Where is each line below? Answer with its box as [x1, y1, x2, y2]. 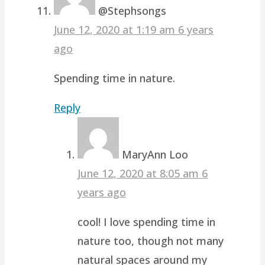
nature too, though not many [77, 233, 224, 248]
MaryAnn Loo [122, 147, 189, 161]
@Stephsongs [98, 3, 167, 18]
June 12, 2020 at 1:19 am [54, 22, 179, 37]
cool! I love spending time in [77, 214, 216, 229]
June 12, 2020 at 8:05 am [77, 166, 202, 180]
